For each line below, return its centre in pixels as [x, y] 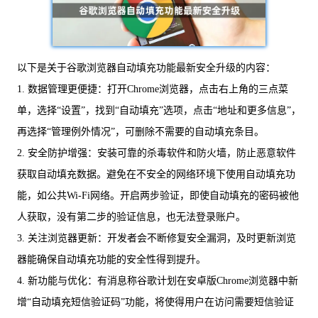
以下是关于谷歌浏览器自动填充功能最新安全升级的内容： [146, 68]
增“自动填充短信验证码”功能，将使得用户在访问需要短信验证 [155, 302]
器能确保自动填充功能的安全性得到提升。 [111, 259]
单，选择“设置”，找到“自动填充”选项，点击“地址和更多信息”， [159, 110]
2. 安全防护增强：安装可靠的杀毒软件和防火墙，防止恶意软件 [157, 153]
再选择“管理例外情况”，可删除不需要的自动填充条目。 [141, 132]
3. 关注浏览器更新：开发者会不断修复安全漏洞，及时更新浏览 [157, 238]
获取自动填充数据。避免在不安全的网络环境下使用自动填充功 [156, 174]
